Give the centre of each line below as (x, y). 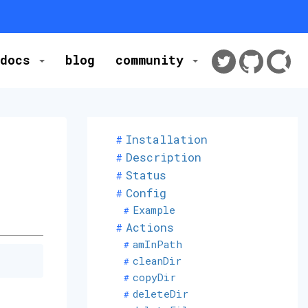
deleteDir (160, 294)
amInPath (157, 244)
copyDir (154, 277)
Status (146, 175)
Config (146, 193)
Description (164, 157)
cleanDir (157, 261)
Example (154, 210)
